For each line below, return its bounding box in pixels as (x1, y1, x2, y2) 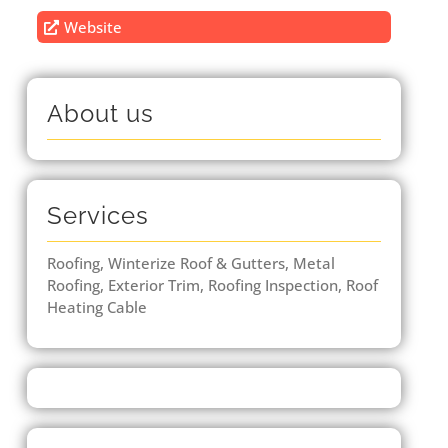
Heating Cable (46, 297, 147, 318)
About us (46, 99, 154, 129)
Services (46, 201, 149, 231)
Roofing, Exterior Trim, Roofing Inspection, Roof (46, 275, 378, 296)
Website (64, 17, 123, 38)
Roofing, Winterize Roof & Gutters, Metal (46, 253, 335, 274)
